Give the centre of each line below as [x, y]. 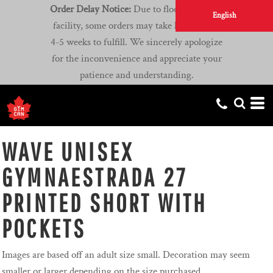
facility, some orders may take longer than [136, 26]
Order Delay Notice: [90, 9]
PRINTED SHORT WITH [105, 203]
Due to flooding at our [177, 9]
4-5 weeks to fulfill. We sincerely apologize [136, 42]
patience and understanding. [136, 75]
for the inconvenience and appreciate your [136, 59]
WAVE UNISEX [68, 151]
